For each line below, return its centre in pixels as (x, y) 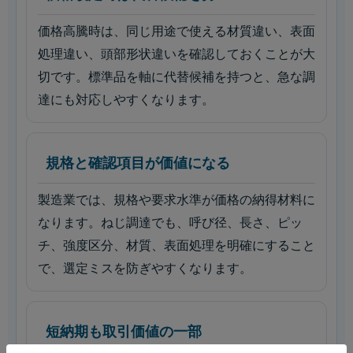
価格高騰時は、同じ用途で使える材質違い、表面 (176, 31)
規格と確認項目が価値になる (138, 163)
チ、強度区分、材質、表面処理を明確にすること (176, 245)
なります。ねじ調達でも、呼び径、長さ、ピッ (170, 223)
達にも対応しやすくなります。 (126, 100)
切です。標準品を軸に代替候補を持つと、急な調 (176, 77)
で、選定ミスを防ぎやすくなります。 (145, 268)
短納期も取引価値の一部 (124, 332)
